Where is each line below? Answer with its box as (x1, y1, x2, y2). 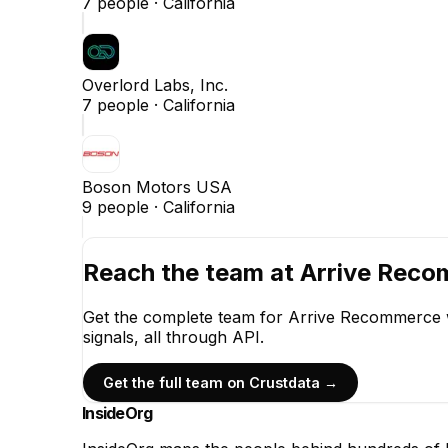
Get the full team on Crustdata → (103, 373, 338, 391)
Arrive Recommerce (288, 306, 441, 327)
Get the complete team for (83, 306, 288, 327)
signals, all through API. (83, 326, 264, 347)
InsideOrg (82, 403, 153, 424)
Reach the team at (83, 257, 300, 287)
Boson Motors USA (82, 176, 232, 197)
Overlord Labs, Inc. (82, 74, 228, 95)
